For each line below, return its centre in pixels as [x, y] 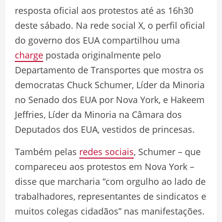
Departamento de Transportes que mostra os [109, 70]
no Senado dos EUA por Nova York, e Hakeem [110, 100]
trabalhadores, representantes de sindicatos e [111, 196]
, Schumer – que [167, 152]
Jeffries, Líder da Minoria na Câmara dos [98, 115]
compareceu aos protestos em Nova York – [105, 167]
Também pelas [47, 152]
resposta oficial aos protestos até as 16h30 [104, 11]
